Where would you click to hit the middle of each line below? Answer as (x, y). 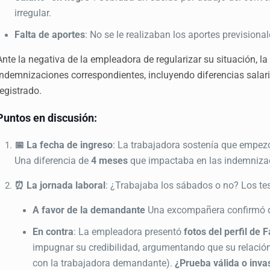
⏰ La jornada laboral (60, 185)
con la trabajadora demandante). (104, 263)
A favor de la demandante (89, 210)
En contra (53, 231)
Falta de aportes (50, 34)
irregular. (33, 13)
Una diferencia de (53, 160)
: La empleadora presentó (129, 231)
